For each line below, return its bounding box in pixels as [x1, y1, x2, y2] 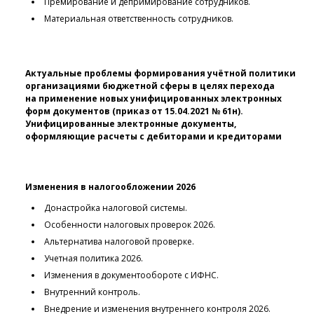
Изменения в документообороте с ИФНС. [42, 269, 219, 282]
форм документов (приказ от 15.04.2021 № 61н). [25, 105, 243, 118]
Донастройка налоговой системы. [42, 202, 187, 214]
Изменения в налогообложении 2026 [25, 181, 196, 193]
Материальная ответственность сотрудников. [42, 13, 233, 25]
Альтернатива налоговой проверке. [42, 235, 194, 248]
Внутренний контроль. [42, 286, 140, 299]
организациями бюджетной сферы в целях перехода [25, 80, 275, 93]
